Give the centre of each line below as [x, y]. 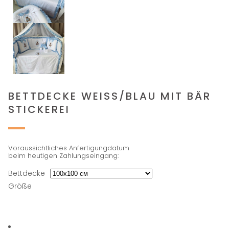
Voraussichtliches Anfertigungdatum [69, 148]
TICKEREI [37, 109]
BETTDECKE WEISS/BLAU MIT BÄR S [110, 96]
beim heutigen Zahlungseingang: [64, 156]
